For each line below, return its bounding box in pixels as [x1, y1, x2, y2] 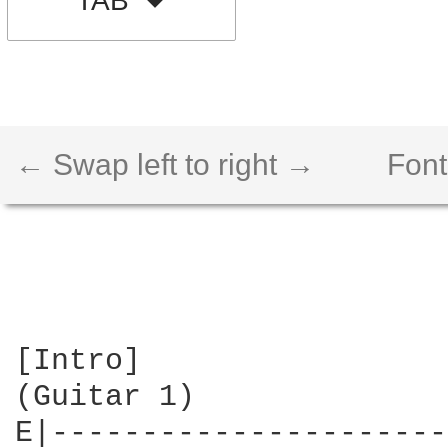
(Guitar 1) [15, 380, 195, 414]
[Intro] [15, 344, 141, 378]
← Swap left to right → [15, 148, 315, 181]
